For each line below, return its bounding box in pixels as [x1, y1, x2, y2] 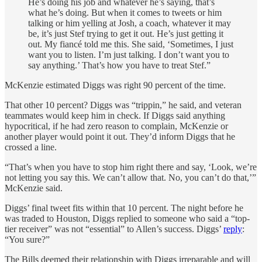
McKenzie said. [5, 183, 63, 194]
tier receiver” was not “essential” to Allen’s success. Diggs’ [5, 224, 223, 235]
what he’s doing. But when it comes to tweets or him [28, 8, 222, 18]
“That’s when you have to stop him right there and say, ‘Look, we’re [5, 162, 257, 173]
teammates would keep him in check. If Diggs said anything [5, 111, 225, 121]
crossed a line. [5, 142, 57, 153]
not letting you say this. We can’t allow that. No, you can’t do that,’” [5, 173, 256, 183]
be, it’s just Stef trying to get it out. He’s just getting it [28, 29, 223, 39]
